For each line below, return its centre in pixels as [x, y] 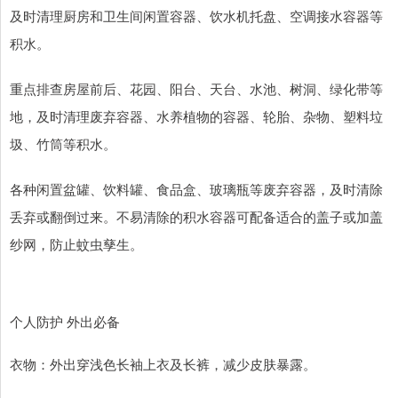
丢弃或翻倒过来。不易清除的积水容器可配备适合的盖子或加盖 [196, 217]
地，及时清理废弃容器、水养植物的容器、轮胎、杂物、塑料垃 [196, 116]
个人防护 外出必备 [76, 322]
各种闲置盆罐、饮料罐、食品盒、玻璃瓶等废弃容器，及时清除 [196, 189]
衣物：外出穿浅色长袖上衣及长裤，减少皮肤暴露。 [163, 364]
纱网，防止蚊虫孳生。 [76, 244]
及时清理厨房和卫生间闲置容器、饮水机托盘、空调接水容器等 [196, 16]
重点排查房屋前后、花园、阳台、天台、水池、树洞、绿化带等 [196, 89]
